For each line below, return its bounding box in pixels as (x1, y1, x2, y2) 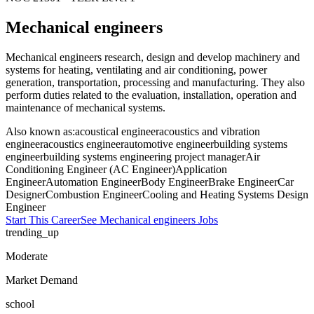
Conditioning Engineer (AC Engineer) (6, 163, 175, 175)
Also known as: (6, 125, 75, 137)
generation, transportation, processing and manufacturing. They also (6, 76, 305, 88)
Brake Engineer (208, 175, 278, 188)
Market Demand (6, 273, 78, 286)
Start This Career (6, 213, 81, 226)
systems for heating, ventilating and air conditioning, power (6, 63, 267, 76)
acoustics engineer (43, 137, 124, 150)
